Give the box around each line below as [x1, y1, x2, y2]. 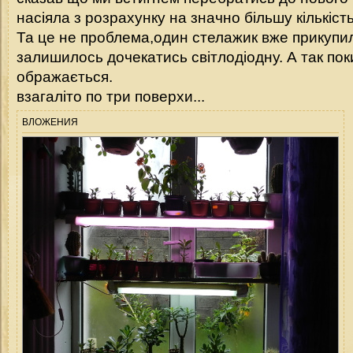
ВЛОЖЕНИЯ [22, 116, 78, 128]
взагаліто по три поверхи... [17, 87, 205, 105]
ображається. [17, 68, 113, 85]
